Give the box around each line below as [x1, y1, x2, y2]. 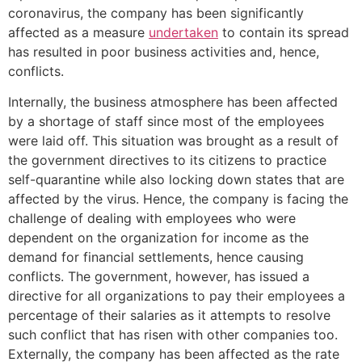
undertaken [149, 23, 218, 40]
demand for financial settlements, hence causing [8, 249, 304, 266]
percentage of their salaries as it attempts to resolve [8, 307, 330, 324]
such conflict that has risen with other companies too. [8, 326, 338, 343]
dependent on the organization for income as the [8, 229, 309, 246]
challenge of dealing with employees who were [8, 210, 296, 227]
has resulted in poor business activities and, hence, [8, 43, 319, 60]
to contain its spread [218, 23, 349, 40]
